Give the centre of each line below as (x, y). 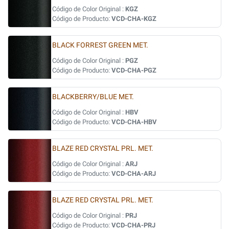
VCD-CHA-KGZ (134, 19)
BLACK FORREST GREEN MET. (100, 45)
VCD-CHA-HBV (134, 122)
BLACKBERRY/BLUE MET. (93, 97)
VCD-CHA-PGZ (134, 70)
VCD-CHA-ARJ (134, 174)
